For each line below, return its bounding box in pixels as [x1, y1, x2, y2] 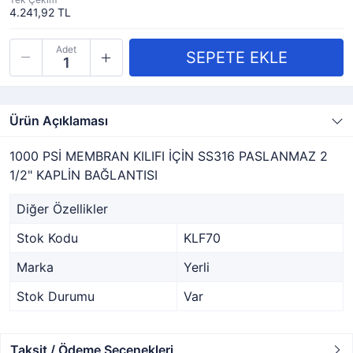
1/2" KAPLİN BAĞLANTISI [9, 167, 158, 183]
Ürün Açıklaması [9, 113, 108, 128]
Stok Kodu [17, 230, 78, 246]
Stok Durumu [17, 288, 95, 304]
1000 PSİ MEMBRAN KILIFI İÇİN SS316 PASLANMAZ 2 [9, 148, 328, 164]
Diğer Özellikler [17, 201, 108, 217]
